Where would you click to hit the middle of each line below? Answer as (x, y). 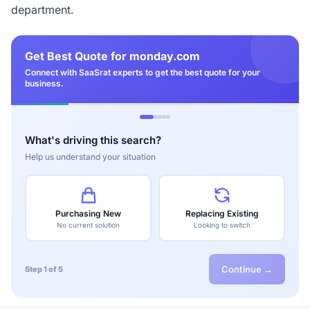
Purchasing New (88, 213)
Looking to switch (222, 225)
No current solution (88, 225)
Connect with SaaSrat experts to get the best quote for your (143, 72)
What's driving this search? (93, 140)
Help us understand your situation (90, 157)
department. (43, 10)
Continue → (247, 269)
